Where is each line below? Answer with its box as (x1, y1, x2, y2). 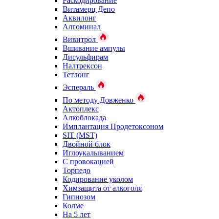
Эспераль (63, 83, 96, 91)
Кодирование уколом (63, 175, 133, 183)
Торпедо (63, 166, 90, 175)
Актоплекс (63, 105, 99, 113)
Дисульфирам (63, 53, 108, 61)
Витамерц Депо (63, 5, 115, 13)
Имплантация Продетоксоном (63, 122, 163, 131)
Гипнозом (63, 193, 95, 201)
